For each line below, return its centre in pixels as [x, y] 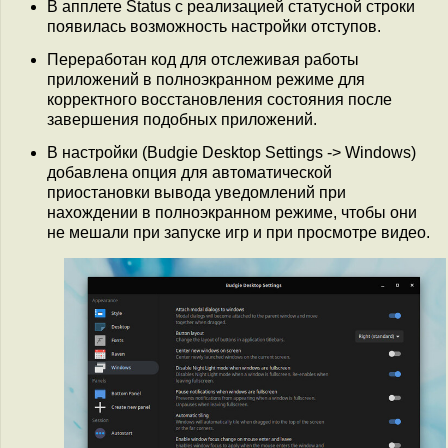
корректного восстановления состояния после [219, 99]
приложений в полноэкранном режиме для [206, 79]
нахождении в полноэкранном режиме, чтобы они [232, 213]
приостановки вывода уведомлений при [196, 193]
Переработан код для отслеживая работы [203, 59]
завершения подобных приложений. [182, 119]
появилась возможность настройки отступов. [214, 26]
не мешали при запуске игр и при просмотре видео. [238, 233]
